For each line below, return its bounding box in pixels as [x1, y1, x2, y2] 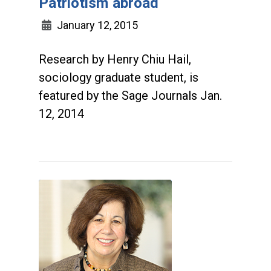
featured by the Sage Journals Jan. [39, 88, 222, 103]
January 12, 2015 [54, 19, 138, 31]
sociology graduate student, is [39, 70, 198, 85]
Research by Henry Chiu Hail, [39, 52, 191, 67]
